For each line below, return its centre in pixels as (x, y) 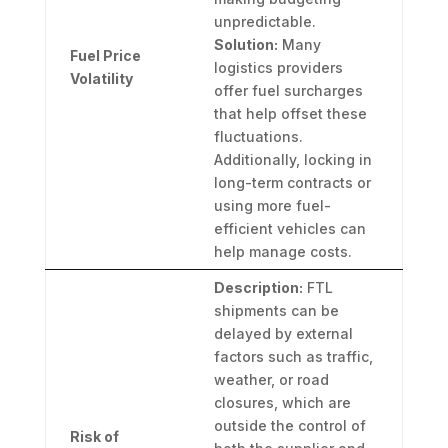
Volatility (101, 79)
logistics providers (278, 68)
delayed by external (283, 334)
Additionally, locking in (292, 160)
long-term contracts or (292, 183)
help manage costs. (282, 252)
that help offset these (290, 114)
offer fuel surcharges (288, 91)
